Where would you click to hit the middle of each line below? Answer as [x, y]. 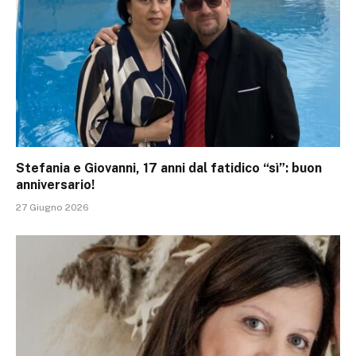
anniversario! [55, 184]
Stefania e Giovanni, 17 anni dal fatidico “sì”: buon [169, 168]
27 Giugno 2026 [52, 207]
